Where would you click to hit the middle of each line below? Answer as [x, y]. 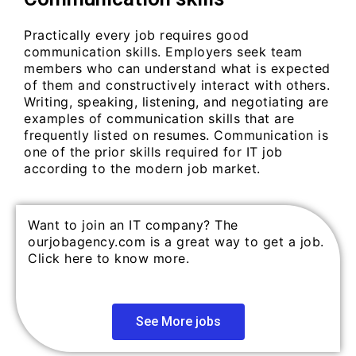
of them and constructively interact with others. [177, 85]
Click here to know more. [108, 259]
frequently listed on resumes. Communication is [176, 135]
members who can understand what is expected [177, 68]
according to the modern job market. [142, 168]
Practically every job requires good [137, 35]
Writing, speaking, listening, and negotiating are [176, 101]
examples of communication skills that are [159, 118]
